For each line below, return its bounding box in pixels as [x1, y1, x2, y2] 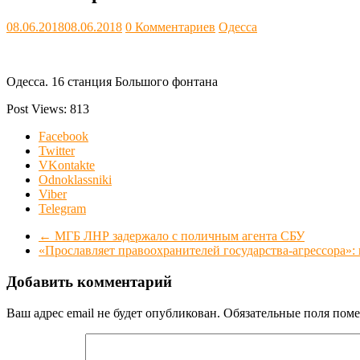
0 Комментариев [125, 20, 215, 35]
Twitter [39, 144, 75, 158]
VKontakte [39, 158, 95, 173]
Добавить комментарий [6, 272, 172, 290]
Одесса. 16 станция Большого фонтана [6, 75, 218, 89]
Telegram [39, 202, 86, 216]
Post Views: [6, 102, 70, 117]
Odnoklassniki [39, 173, 112, 187]
